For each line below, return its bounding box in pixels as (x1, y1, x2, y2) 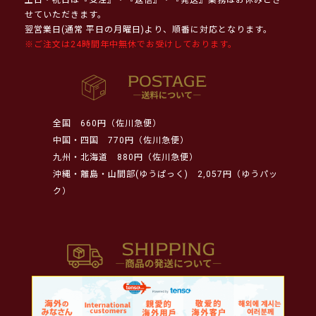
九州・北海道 (53, 152, 108, 162)
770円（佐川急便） (99, 135, 189, 145)
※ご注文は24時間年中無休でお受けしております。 (25, 39, 237, 49)
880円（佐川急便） (108, 152, 198, 162)
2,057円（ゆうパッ (188, 169, 278, 179)
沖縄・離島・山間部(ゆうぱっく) (53, 169, 188, 179)
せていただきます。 (25, 9, 107, 20)
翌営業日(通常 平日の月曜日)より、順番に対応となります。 (25, 24, 272, 35)
